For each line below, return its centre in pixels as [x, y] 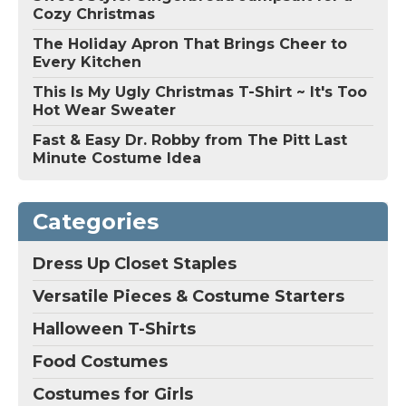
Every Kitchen [87, 63]
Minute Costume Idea [117, 159]
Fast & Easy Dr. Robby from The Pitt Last [190, 140]
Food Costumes [100, 362]
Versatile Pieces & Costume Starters [188, 297]
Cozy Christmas [94, 14]
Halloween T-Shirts [114, 329]
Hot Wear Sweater [104, 111]
